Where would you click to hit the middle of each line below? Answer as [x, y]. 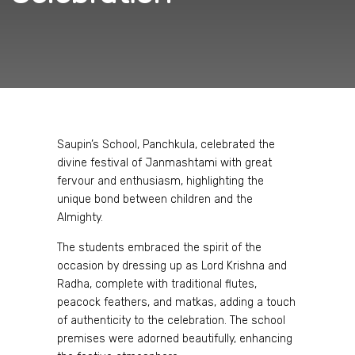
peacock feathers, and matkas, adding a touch [176, 302]
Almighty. [80, 218]
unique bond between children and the [155, 199]
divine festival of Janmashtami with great [164, 163]
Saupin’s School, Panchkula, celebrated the [166, 145]
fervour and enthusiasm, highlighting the [160, 181]
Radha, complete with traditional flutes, [157, 284]
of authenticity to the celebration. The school [171, 321]
